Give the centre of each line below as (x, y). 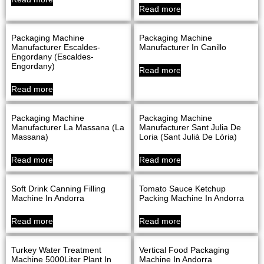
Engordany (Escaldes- (52, 56)
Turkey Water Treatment (56, 250)
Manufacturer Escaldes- (56, 47)
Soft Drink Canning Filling (58, 188)
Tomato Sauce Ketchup (182, 188)
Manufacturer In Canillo (182, 47)
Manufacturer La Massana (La (68, 127)
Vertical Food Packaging (184, 250)
